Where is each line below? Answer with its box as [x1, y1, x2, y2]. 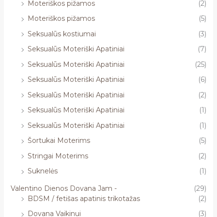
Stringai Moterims [27, 151, 88, 160]
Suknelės [27, 167, 58, 176]
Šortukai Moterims [27, 136, 90, 145]
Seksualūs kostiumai [27, 29, 96, 38]
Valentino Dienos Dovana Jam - [10, 184, 117, 193]
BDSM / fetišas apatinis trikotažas [27, 194, 140, 203]
